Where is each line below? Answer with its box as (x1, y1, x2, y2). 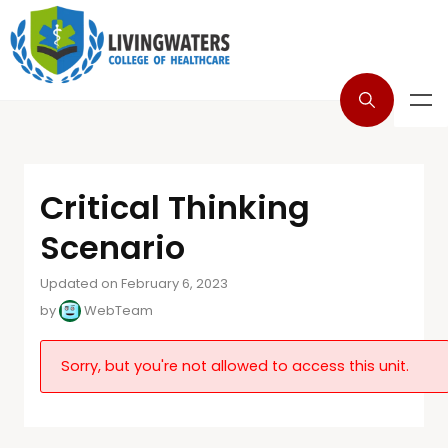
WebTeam (81, 301, 153, 320)
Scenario (40, 225, 185, 270)
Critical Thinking (40, 185, 310, 230)
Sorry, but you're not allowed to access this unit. (61, 356, 409, 376)
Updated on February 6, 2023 (40, 274, 228, 293)
